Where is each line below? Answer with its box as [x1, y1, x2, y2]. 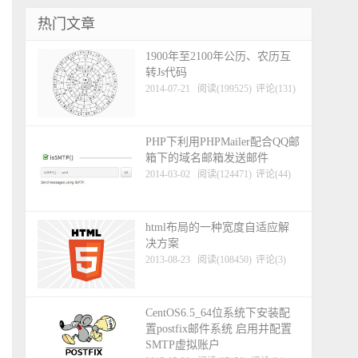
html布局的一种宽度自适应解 [145, 221, 289, 233]
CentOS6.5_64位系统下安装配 [145, 307, 290, 319]
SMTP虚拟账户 [145, 339, 220, 351]
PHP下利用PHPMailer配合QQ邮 [145, 136, 300, 148]
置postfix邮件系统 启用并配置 [145, 323, 292, 335]
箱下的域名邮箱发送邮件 [145, 152, 268, 164]
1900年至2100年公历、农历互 [145, 50, 291, 62]
